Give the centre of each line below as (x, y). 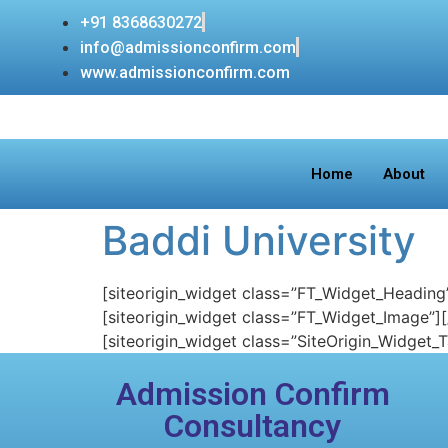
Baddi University (259, 240)
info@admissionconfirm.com (188, 47)
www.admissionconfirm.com (185, 72)
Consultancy (253, 426)
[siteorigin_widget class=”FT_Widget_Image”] (271, 317)
